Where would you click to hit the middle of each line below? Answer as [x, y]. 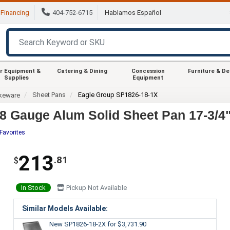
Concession [148, 71]
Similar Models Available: [65, 208]
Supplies [16, 78]
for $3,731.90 [127, 224]
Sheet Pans [49, 94]
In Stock [33, 187]
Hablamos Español [133, 13]
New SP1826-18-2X [78, 224]
